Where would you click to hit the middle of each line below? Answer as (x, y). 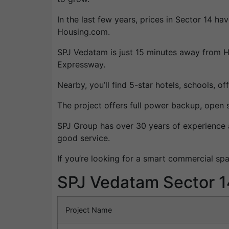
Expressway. (81, 65)
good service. (84, 138)
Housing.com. (84, 32)
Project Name (89, 210)
